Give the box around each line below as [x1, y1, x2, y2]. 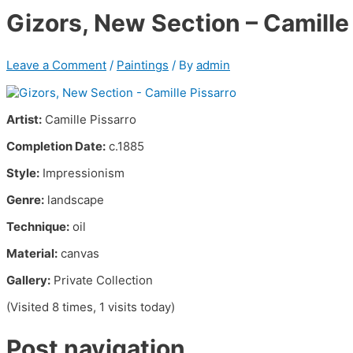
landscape [47, 191, 104, 207]
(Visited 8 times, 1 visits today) [6, 299, 175, 314]
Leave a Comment [6, 57, 106, 72]
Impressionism [43, 165, 124, 180]
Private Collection [50, 272, 153, 288]
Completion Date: [6, 138, 106, 154]
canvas [58, 245, 99, 261]
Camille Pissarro [42, 111, 136, 127]
